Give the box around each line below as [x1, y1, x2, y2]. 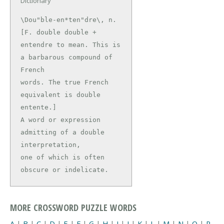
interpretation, [20, 141, 80, 149]
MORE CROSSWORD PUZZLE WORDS [10, 200, 136, 213]
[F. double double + [20, 28, 96, 36]
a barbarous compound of [20, 53, 112, 61]
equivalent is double [20, 91, 100, 99]
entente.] [20, 103, 56, 111]
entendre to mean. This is [20, 41, 120, 49]
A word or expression [20, 116, 100, 124]
